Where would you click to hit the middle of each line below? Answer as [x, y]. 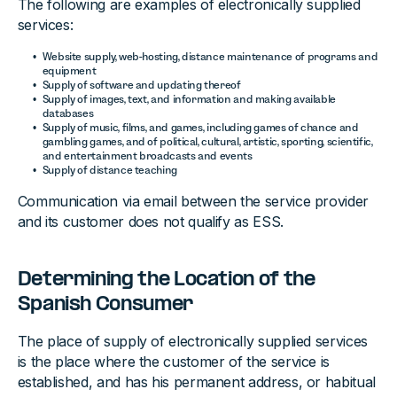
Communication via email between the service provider [193, 201]
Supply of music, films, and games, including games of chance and [200, 127]
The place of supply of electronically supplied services [192, 341]
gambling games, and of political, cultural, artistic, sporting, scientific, [207, 141]
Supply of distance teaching [109, 170]
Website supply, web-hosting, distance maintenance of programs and [210, 56]
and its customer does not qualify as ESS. [150, 222]
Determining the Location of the [166, 280]
